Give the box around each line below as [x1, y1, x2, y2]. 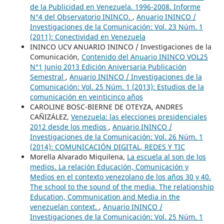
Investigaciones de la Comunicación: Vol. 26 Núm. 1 [29, 132, 203, 142]
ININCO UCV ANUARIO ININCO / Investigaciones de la [29, 42, 211, 52]
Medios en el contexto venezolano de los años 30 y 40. [29, 172, 211, 182]
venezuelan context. [29, 202, 99, 212]
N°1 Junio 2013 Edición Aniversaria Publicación [29, 62, 186, 72]
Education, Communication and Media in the [29, 192, 180, 202]
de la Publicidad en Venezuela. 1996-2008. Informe [29, 2, 200, 12]
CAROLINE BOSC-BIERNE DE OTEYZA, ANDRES [29, 102, 183, 112]
